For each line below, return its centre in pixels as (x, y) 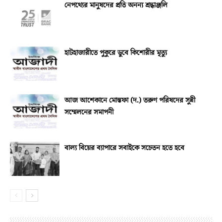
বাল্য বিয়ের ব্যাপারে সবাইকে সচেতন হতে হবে (124, 148)
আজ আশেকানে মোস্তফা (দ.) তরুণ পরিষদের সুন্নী (130, 101)
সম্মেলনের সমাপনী (89, 112)
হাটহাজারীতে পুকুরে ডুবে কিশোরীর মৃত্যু (116, 53)
